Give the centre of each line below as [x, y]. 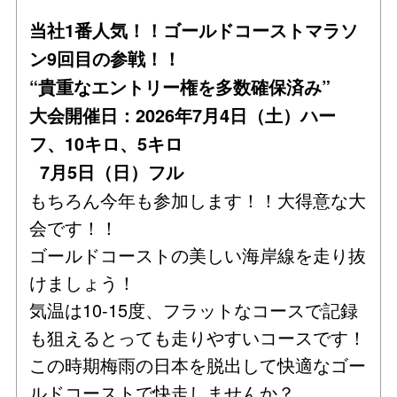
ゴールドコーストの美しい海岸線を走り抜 [198, 254]
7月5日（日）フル [107, 171]
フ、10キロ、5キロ [106, 143]
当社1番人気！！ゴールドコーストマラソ [194, 30]
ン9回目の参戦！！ [105, 58]
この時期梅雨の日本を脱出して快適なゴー [198, 364]
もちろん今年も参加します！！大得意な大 [198, 199]
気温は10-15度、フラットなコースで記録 [194, 309]
